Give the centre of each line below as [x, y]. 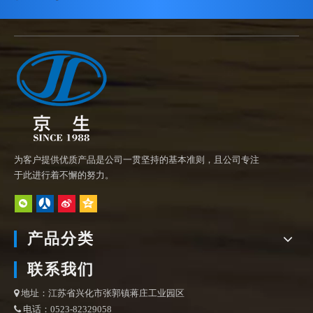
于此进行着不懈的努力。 [64, 175]
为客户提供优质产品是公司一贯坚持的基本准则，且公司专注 [137, 160]
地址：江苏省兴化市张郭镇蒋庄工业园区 [102, 293]
